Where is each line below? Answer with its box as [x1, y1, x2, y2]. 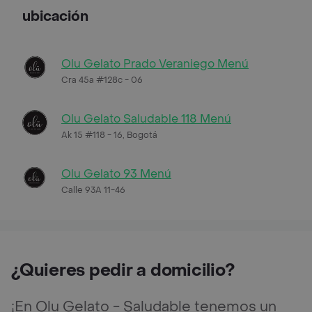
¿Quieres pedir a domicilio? [11, 259, 235, 281]
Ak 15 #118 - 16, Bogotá [61, 129, 157, 141]
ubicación [22, 7, 88, 26]
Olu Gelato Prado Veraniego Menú [61, 56, 249, 71]
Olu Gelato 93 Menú [61, 166, 171, 181]
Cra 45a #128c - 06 [61, 74, 143, 86]
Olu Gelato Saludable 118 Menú [61, 111, 231, 126]
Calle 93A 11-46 [61, 184, 125, 196]
